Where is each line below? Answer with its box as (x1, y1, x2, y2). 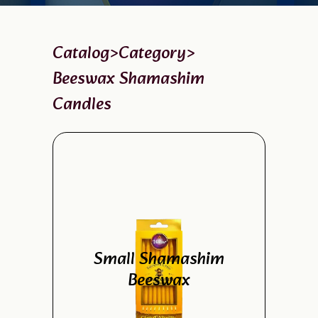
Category (119, 40, 186, 68)
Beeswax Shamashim (53, 65, 204, 94)
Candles (53, 91, 111, 119)
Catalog (53, 40, 109, 68)
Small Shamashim (94, 246, 224, 274)
